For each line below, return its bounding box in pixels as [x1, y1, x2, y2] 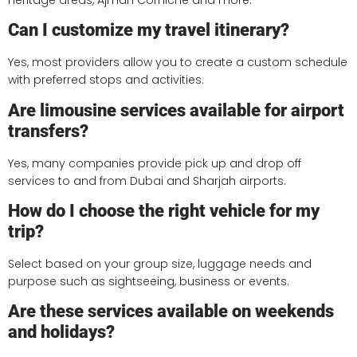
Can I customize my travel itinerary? [8, 20, 289, 41]
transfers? [8, 120, 88, 141]
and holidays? [8, 322, 115, 343]
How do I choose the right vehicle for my [8, 200, 320, 221]
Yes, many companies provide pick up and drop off [8, 155, 301, 171]
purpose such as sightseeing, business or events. [8, 273, 289, 289]
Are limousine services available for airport [8, 100, 344, 120]
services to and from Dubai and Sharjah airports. [8, 172, 286, 189]
